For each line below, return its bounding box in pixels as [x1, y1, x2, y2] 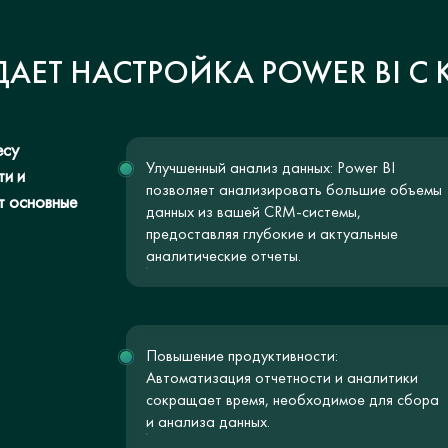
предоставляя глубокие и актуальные [145, 223, 398, 244]
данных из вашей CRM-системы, [145, 201, 361, 222]
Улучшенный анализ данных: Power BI [145, 157, 395, 178]
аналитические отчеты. [145, 245, 301, 266]
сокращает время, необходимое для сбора [145, 389, 439, 410]
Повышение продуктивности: [145, 345, 338, 366]
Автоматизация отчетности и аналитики [145, 367, 418, 388]
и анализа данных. [145, 411, 270, 432]
